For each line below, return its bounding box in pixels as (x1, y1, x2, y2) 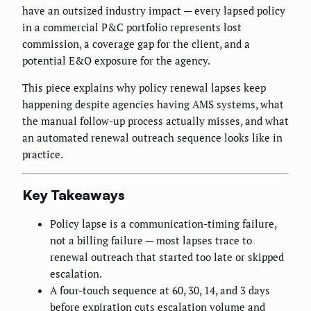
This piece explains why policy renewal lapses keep (22, 81, 266, 95)
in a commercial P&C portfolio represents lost (22, 20, 242, 35)
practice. (22, 147, 63, 162)
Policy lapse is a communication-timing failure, (50, 217, 276, 231)
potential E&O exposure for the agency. (22, 53, 210, 68)
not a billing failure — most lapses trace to (50, 233, 252, 248)
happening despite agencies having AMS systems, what (22, 97, 284, 112)
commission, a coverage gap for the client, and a (22, 37, 250, 51)
